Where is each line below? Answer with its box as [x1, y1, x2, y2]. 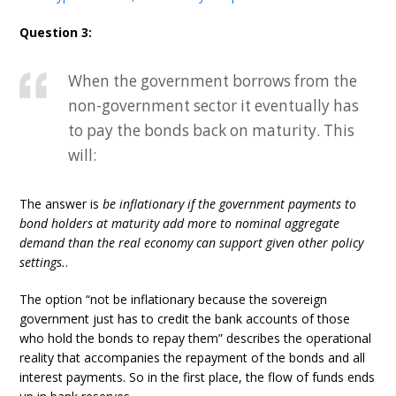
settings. [19, 254, 66, 270]
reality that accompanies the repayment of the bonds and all [19, 349, 366, 366]
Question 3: [19, 24, 93, 41]
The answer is [19, 195, 103, 212]
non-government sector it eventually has [68, 95, 360, 116]
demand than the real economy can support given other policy [19, 234, 364, 251]
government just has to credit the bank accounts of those [19, 310, 351, 327]
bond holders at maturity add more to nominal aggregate [19, 215, 340, 232]
